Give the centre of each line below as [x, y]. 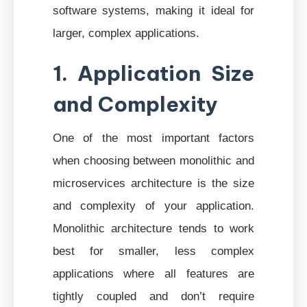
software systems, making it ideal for [153, 10]
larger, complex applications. [126, 33]
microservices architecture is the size [153, 183]
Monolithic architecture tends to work [153, 228]
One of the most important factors [153, 137]
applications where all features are [153, 273]
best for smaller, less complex [153, 250]
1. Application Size [153, 73]
